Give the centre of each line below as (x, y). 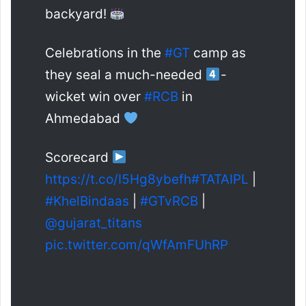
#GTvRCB (169, 201)
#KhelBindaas (87, 201)
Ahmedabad (84, 119)
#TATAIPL (220, 180)
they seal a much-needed (125, 75)
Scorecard (79, 158)
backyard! (78, 14)
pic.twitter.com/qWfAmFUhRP (137, 245)
